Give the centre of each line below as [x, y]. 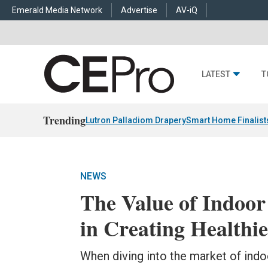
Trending [64, 121]
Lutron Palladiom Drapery [136, 121]
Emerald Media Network [57, 10]
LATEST [216, 74]
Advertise [139, 10]
